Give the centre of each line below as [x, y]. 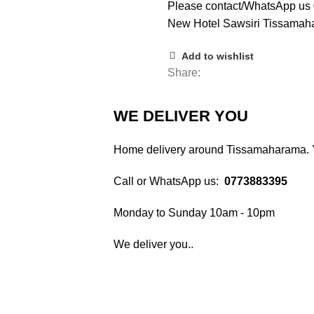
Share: [184, 73]
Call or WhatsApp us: [169, 181]
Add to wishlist [218, 56]
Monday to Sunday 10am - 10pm [194, 213]
